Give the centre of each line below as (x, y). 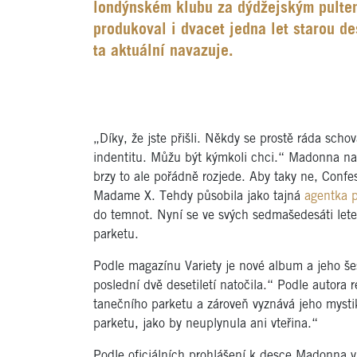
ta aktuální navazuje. (163, 52)
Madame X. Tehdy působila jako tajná (199, 196)
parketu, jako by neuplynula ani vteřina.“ (206, 324)
